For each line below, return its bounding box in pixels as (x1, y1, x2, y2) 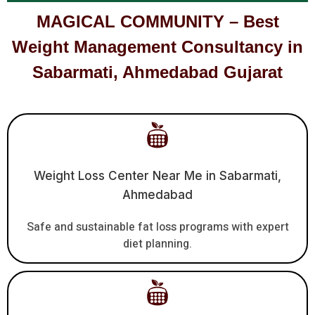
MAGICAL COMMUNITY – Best (36, 11, 279, 31)
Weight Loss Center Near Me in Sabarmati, (34, 168, 281, 183)
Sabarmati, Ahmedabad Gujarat (32, 62, 283, 82)
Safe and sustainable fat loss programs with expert (26, 218, 289, 236)
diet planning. (123, 235, 192, 252)
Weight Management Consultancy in (12, 37, 303, 56)
